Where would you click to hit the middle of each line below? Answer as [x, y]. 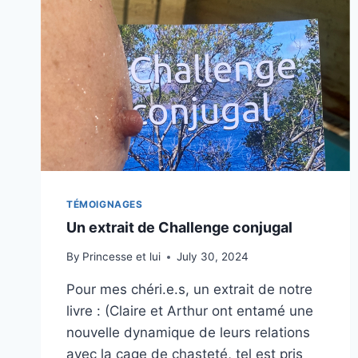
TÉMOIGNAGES [105, 204]
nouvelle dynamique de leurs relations [188, 333]
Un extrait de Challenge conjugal [179, 227]
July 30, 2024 [213, 257]
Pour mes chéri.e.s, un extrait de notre [189, 290]
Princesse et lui [122, 257]
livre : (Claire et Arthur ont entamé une [190, 311]
